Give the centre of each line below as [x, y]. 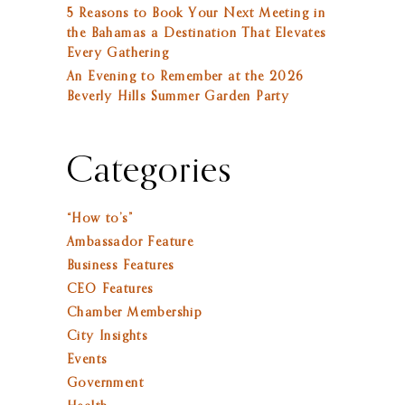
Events [87, 359]
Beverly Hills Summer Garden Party [179, 96]
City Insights [108, 336]
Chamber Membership [135, 312]
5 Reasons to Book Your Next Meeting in [197, 13]
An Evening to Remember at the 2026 [185, 76]
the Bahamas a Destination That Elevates [197, 33]
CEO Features [110, 289]
